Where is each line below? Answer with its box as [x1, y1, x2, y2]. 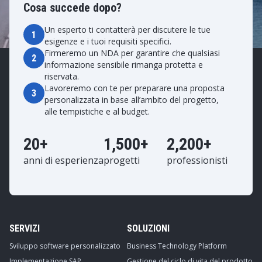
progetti [104, 154, 140, 167]
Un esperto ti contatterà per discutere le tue [44, 24, 211, 35]
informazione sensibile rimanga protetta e [44, 59, 203, 70]
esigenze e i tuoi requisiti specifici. [44, 36, 171, 47]
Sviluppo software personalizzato [9, 241, 120, 251]
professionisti [167, 154, 227, 167]
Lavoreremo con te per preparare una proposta [44, 82, 225, 94]
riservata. [44, 71, 79, 82]
